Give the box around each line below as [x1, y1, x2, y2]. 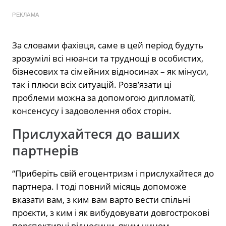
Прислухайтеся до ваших [12, 125, 180, 143]
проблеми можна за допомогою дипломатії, [12, 91, 195, 103]
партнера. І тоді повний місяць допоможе [12, 180, 187, 192]
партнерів [12, 141, 79, 159]
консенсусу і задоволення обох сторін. [12, 104, 172, 117]
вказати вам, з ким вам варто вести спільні [12, 193, 190, 205]
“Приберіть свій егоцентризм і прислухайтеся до [12, 167, 214, 179]
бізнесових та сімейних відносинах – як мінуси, [12, 65, 208, 77]
